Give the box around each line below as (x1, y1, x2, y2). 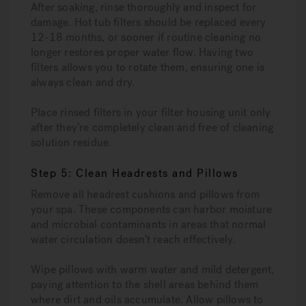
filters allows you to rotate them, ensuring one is (31, 60, 265, 74)
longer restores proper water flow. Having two (31, 45, 254, 59)
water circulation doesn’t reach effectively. (31, 232, 236, 247)
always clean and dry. (31, 75, 135, 89)
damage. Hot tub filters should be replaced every (31, 15, 266, 29)
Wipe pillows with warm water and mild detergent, (31, 262, 275, 277)
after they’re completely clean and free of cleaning (31, 120, 274, 135)
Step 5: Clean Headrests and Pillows (31, 166, 238, 180)
